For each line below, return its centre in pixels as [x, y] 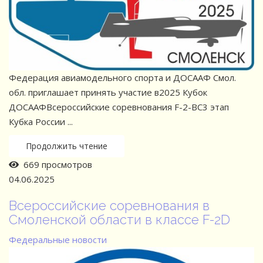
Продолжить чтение [67, 146]
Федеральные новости [58, 239]
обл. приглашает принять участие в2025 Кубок [108, 92]
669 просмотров [55, 164]
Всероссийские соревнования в [109, 205]
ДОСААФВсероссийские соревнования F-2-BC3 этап [119, 107]
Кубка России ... [41, 121]
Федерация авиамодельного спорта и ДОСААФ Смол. [122, 77]
